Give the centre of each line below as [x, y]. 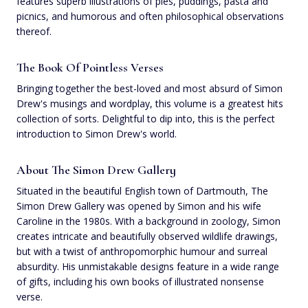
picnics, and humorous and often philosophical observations [150, 16]
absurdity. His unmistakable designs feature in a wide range [148, 266]
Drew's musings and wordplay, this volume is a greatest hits [150, 103]
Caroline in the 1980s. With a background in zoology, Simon [148, 221]
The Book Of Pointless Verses [90, 67]
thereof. [34, 31]
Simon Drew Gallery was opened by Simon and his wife [139, 206]
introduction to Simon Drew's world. [97, 133]
